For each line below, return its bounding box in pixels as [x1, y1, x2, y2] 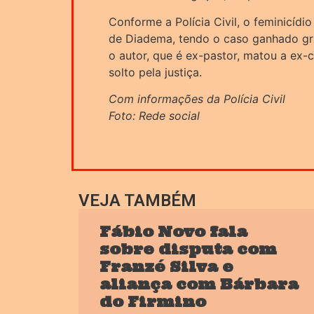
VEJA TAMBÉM [78, 191, 196, 211]
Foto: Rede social [109, 109, 200, 123]
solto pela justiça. [109, 64, 202, 79]
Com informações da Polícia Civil [109, 92, 285, 106]
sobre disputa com [100, 240, 277, 259]
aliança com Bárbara [100, 275, 299, 294]
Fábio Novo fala [100, 222, 247, 242]
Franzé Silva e [100, 257, 233, 277]
